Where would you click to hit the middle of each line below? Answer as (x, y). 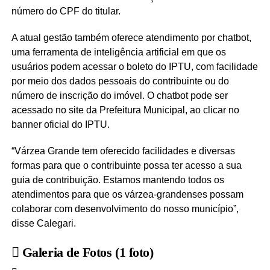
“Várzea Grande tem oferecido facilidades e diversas (123, 151)
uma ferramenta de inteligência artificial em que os (118, 52)
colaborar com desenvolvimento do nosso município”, (125, 209)
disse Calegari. (43, 224)
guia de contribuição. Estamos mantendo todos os (118, 180)
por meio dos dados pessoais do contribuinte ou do (120, 81)
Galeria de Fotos (67, 253)
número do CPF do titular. (66, 11)
